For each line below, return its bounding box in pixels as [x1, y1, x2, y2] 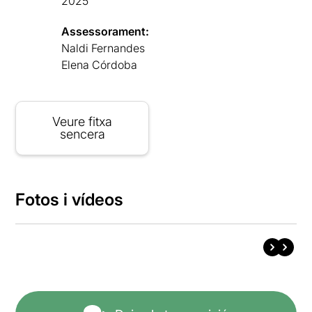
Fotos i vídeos [15, 189, 124, 210]
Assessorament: [61, 24, 150, 38]
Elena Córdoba [61, 58, 138, 72]
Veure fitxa [52, 114, 113, 129]
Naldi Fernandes [61, 41, 146, 55]
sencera [59, 127, 105, 141]
